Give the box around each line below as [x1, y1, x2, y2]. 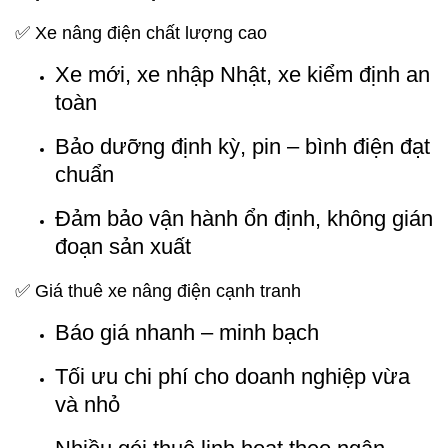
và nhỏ [55, 392, 120, 417]
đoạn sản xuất [55, 234, 191, 259]
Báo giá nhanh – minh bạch [55, 320, 319, 345]
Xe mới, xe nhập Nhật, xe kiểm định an [55, 62, 430, 87]
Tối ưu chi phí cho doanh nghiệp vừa [55, 364, 410, 389]
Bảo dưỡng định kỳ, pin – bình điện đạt [55, 134, 430, 159]
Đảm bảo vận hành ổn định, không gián [55, 206, 433, 231]
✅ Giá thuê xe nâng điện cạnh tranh [15, 281, 301, 301]
